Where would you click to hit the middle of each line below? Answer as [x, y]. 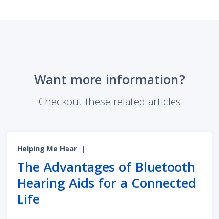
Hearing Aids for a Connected [107, 185]
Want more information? [109, 81]
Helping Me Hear [47, 149]
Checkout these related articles [109, 103]
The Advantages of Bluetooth [106, 169]
